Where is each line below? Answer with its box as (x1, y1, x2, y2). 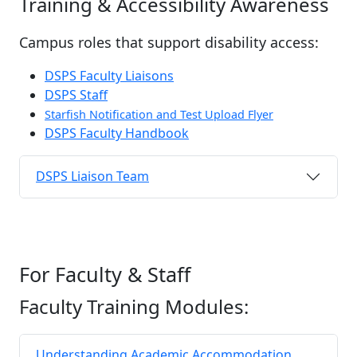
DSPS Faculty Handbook (45, 124, 189, 142)
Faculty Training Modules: (19, 292, 249, 320)
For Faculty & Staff (19, 260, 190, 288)
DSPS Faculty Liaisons (45, 66, 174, 84)
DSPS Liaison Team (36, 167, 149, 186)
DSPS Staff (45, 85, 108, 104)
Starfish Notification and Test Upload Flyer (45, 106, 273, 122)
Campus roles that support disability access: (19, 32, 323, 52)
